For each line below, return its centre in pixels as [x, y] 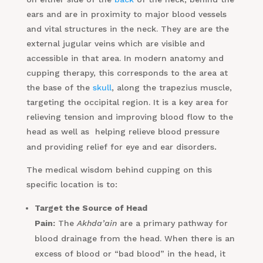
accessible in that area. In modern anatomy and [125, 58]
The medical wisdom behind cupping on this [119, 170]
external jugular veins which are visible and [115, 44]
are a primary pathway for [172, 223]
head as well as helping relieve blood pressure [123, 132]
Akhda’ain [97, 223]
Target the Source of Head [91, 208]
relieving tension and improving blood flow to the [129, 117]
